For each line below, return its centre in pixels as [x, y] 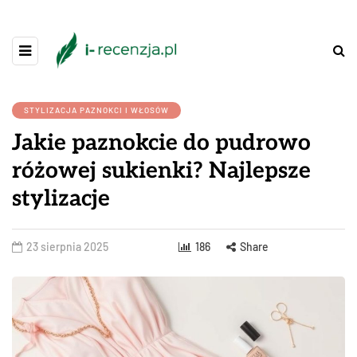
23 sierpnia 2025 [67, 247]
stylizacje [61, 199]
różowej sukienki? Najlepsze [161, 171]
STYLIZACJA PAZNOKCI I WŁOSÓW [96, 110]
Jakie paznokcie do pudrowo [161, 143]
